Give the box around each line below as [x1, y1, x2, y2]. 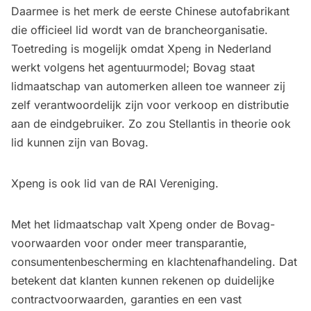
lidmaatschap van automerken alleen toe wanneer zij [11, 79, 285, 94]
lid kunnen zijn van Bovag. [11, 135, 149, 150]
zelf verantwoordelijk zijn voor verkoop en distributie [11, 98, 289, 112]
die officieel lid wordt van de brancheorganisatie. [11, 23, 268, 37]
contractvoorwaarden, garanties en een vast [11, 292, 242, 307]
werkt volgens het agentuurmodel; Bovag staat [11, 60, 255, 75]
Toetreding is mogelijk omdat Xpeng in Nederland [11, 42, 271, 56]
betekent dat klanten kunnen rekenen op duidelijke [11, 274, 274, 288]
